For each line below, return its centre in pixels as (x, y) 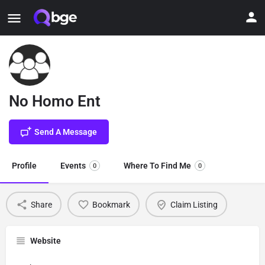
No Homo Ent (55, 101)
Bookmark (111, 204)
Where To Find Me (157, 166)
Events (73, 166)
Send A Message (66, 132)
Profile (24, 166)
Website (46, 241)
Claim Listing (194, 204)
